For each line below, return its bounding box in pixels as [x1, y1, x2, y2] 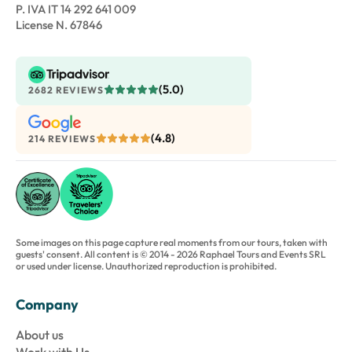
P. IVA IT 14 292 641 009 [16, 2, 136, 17]
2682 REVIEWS [28, 83, 104, 96]
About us [16, 327, 64, 343]
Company [16, 295, 79, 314]
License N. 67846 [16, 17, 102, 33]
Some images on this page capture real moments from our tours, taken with [16, 236, 328, 249]
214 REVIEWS [28, 132, 96, 145]
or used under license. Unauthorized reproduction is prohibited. [16, 260, 277, 273]
